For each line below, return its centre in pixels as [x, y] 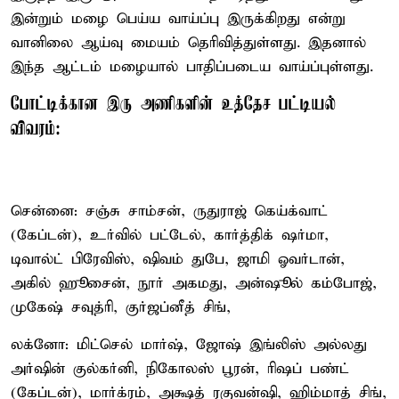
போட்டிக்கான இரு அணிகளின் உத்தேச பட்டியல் [173, 104]
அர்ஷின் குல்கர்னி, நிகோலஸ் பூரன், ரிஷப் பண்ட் [180, 369]
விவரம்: [36, 129]
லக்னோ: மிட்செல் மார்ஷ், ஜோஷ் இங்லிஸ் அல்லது [189, 345]
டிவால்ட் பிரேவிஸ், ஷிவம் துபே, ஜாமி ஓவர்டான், [178, 259]
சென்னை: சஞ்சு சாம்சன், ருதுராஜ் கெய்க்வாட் [169, 211]
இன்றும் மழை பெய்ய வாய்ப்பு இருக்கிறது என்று [178, 19]
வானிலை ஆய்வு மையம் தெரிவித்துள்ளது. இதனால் [188, 43]
